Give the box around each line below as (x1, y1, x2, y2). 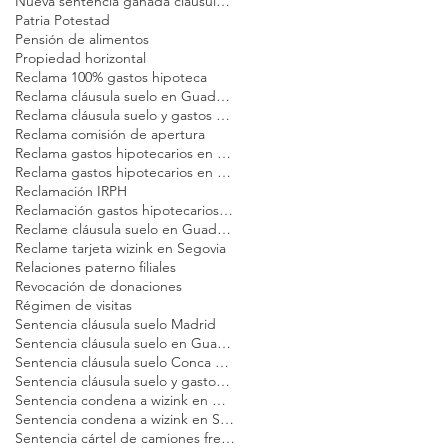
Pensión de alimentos (15, 29, 149, 48)
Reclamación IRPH (15, 181, 127, 200)
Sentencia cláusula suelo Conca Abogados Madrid (215, 352, 229, 371)
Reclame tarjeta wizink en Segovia (15, 238, 226, 257)
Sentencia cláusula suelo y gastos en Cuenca (216, 371, 230, 390)
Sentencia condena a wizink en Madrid (212, 390, 226, 409)
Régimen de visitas (15, 295, 132, 314)
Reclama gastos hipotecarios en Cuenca (217, 143, 231, 162)
